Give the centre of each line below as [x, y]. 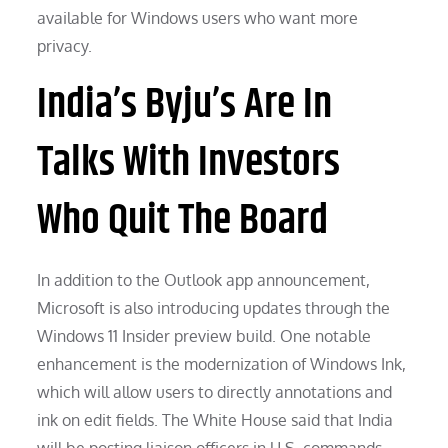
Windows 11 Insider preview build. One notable [204, 335]
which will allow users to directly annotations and [215, 391]
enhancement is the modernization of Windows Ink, [222, 363]
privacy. [65, 45]
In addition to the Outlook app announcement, [204, 279]
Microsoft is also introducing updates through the [214, 307]
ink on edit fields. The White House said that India [215, 419]
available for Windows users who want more [198, 17]
